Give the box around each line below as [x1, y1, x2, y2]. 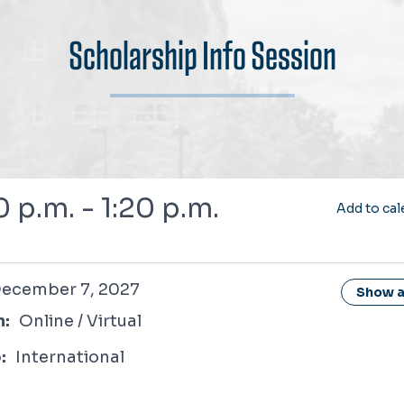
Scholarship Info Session [68, 32, 336, 80]
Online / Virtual [18, 310, 142, 331]
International [14, 346, 124, 367]
